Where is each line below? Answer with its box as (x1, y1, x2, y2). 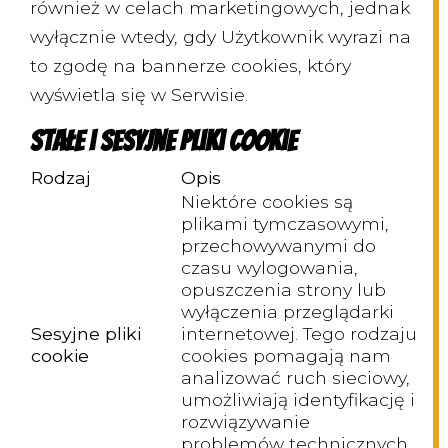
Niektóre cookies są (181, 191, 353, 213)
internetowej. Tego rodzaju (181, 323, 417, 345)
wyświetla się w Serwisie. (30, 84, 248, 106)
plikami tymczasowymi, (181, 213, 389, 235)
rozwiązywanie (181, 411, 310, 433)
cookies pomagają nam (181, 345, 391, 367)
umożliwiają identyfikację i (181, 389, 415, 411)
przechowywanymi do (181, 235, 376, 257)
